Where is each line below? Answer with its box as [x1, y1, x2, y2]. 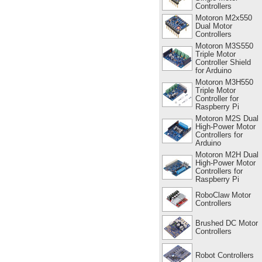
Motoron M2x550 [195, 13, 252, 22]
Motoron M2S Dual [195, 113, 258, 123]
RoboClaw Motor [195, 190, 251, 199]
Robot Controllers [195, 250, 254, 260]
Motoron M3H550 [195, 77, 253, 87]
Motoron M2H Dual [195, 150, 258, 159]
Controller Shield [195, 57, 251, 67]
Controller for [195, 94, 239, 103]
